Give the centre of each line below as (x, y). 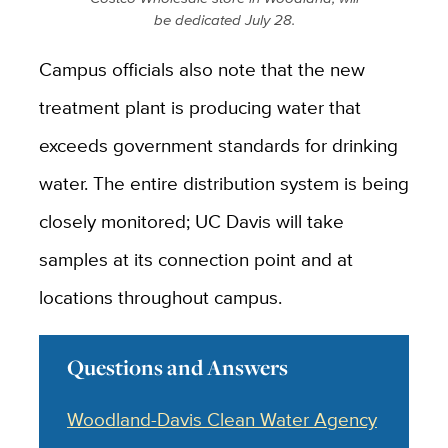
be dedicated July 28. (224, 19)
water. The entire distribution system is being (223, 182)
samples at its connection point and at (195, 258)
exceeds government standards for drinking (218, 144)
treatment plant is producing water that (199, 106)
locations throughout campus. (160, 296)
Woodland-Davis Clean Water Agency (222, 418)
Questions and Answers (178, 367)
